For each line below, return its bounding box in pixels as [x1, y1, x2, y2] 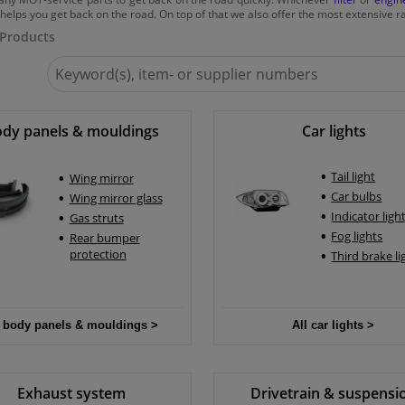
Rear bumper [69, 229, 140, 246]
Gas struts [69, 209, 124, 226]
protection [69, 245, 127, 262]
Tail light [331, 168, 376, 185]
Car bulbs [331, 188, 382, 205]
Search [45, 54, 88, 72]
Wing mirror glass [69, 189, 163, 206]
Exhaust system [17, 382, 127, 403]
